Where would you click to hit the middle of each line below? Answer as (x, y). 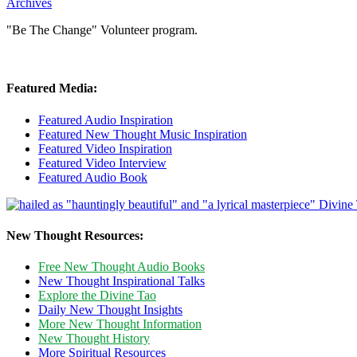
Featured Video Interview (102, 163)
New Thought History (94, 339)
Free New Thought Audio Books (122, 267)
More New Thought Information (120, 324)
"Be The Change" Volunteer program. (102, 30)
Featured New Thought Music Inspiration (143, 134)
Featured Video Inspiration (105, 148)
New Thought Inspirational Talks (122, 281)
